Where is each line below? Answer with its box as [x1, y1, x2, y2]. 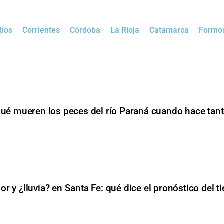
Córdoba [70, 25, 100, 35]
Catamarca [149, 25, 189, 35]
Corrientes [22, 25, 60, 35]
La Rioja [110, 25, 139, 35]
